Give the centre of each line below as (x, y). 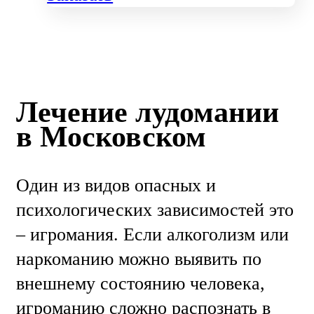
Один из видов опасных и (116, 186)
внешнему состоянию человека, (141, 284)
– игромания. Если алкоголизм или (152, 235)
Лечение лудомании (148, 112)
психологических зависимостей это (155, 210)
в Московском (111, 136)
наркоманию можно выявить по (139, 259)
